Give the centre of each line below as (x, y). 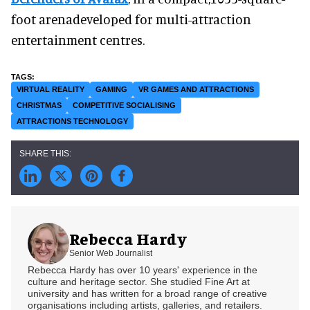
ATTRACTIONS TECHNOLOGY (72, 121)
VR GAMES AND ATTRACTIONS (196, 89)
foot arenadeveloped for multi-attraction (131, 19)
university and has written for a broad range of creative (147, 293)
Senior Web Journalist (111, 254)
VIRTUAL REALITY (51, 89)
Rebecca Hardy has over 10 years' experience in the (143, 270)
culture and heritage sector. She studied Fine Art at (139, 281)
